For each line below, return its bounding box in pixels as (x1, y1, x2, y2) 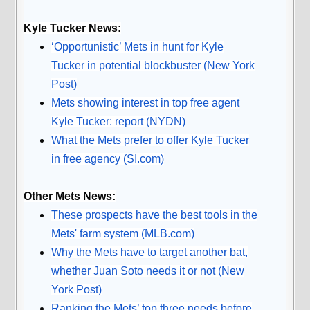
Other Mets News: (24, 190, 116, 202)
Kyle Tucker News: (24, 21, 122, 34)
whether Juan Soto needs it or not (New (51, 264, 245, 277)
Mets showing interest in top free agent (51, 96, 240, 109)
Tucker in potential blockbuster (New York (51, 59, 255, 71)
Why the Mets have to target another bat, (51, 246, 248, 258)
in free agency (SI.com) (51, 152, 165, 165)
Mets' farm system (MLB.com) (51, 227, 195, 239)
